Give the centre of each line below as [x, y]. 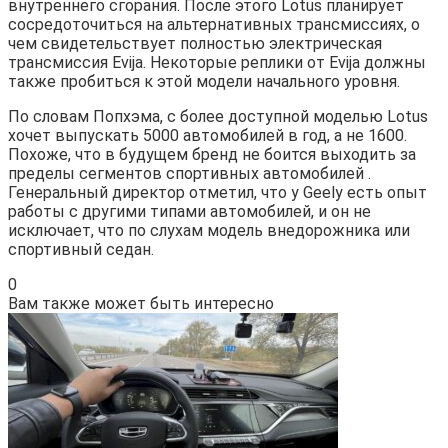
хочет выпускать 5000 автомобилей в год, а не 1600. [207, 135]
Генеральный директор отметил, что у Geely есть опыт [217, 192]
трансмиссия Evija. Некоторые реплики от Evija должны [217, 62]
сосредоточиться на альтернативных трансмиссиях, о [214, 24]
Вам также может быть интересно [141, 303]
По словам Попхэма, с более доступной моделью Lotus [218, 116]
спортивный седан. [81, 249]
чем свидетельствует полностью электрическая [195, 43]
